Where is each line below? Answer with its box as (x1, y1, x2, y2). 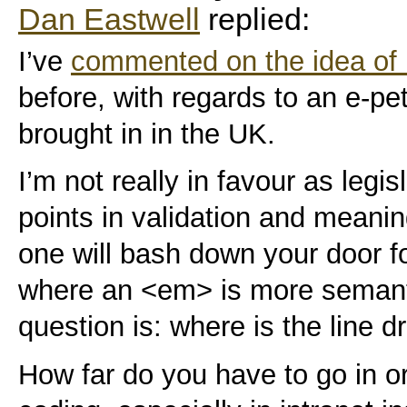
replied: (200, 2, 310, 37)
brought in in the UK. (18, 117, 275, 150)
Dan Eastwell (18, 2, 200, 37)
